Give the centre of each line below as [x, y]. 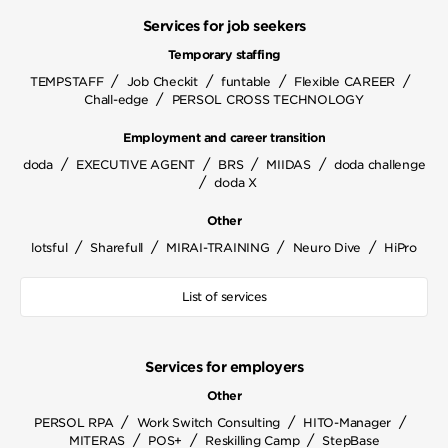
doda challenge [379, 165]
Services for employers [224, 367]
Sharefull [117, 248]
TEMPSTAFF [66, 82]
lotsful [49, 248]
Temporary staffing [224, 55]
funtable [245, 82]
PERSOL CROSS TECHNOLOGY [267, 100]
